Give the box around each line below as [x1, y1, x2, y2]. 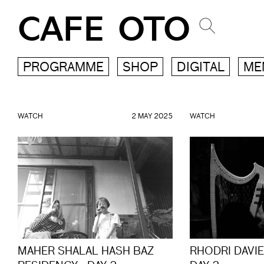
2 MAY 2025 [131, 113, 173, 120]
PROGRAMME [23, 62, 104, 74]
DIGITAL [177, 62, 225, 74]
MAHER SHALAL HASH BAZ [18, 246, 154, 258]
